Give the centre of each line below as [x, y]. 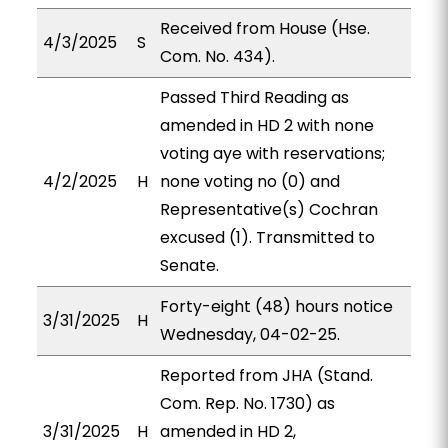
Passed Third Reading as [254, 97]
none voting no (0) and [249, 181]
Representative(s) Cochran [268, 209]
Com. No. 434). [217, 56]
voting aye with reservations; [272, 153]
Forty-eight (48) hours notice [276, 306]
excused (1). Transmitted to [267, 237]
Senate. [189, 265]
